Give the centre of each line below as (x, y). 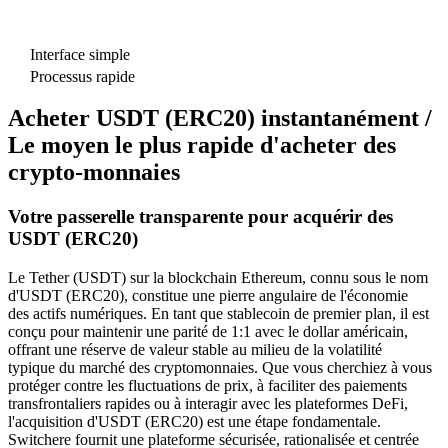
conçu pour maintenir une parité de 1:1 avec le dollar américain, (208, 332)
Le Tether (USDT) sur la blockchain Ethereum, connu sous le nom (218, 278)
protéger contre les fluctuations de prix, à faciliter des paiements (207, 386)
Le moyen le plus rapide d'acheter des (202, 145)
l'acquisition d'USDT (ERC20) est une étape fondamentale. (194, 422)
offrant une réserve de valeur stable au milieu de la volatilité (195, 350)
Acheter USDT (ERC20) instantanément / (220, 118)
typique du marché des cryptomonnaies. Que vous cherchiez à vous (220, 368)
